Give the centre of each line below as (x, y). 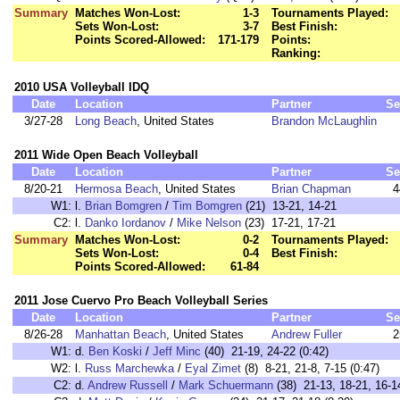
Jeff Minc (177, 351)
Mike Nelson (209, 223)
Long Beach (106, 121)
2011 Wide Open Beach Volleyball (106, 155)
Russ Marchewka (129, 368)
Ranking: (296, 53)
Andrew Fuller (307, 334)
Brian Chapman (311, 189)
